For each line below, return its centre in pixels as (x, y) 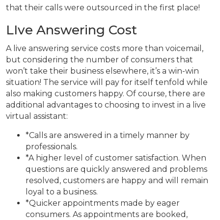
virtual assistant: (37, 116)
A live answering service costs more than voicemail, (105, 49)
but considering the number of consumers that (99, 60)
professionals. (53, 147)
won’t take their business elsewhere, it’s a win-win (102, 71)
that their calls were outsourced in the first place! (103, 8)
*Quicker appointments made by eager (103, 203)
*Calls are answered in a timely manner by (108, 136)
